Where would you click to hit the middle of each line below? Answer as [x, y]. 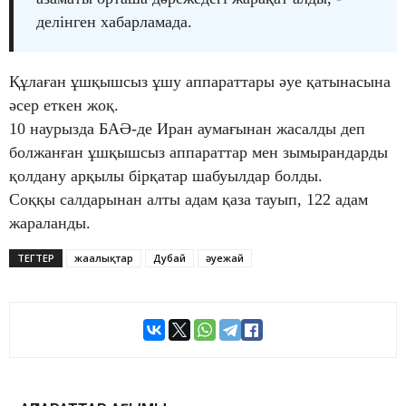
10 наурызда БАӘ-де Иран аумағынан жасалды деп [187, 128]
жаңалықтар [104, 257]
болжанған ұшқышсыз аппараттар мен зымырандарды [198, 152]
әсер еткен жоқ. [64, 105]
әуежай [225, 257]
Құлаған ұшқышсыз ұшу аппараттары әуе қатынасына [200, 81]
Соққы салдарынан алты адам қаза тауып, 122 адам [188, 199]
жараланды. [50, 222]
